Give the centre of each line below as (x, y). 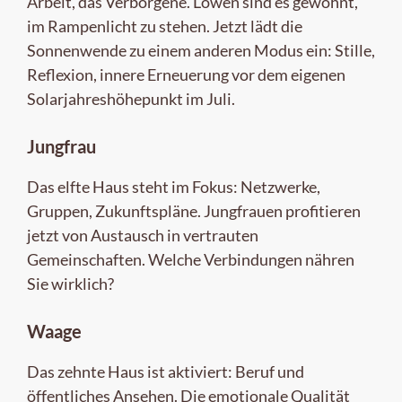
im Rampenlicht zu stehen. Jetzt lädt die (165, 26)
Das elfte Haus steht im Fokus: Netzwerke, (174, 186)
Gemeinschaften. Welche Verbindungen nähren (191, 259)
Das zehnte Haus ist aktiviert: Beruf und (166, 371)
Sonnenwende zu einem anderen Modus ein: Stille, (201, 50)
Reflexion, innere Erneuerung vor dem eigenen (186, 74)
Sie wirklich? (70, 283)
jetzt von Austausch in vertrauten (143, 235)
